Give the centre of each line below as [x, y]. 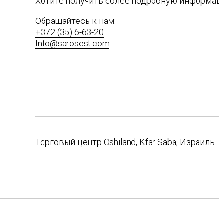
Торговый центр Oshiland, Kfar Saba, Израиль [125, 142]
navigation [68, 170]
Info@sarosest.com [72, 43]
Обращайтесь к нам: [76, 21]
